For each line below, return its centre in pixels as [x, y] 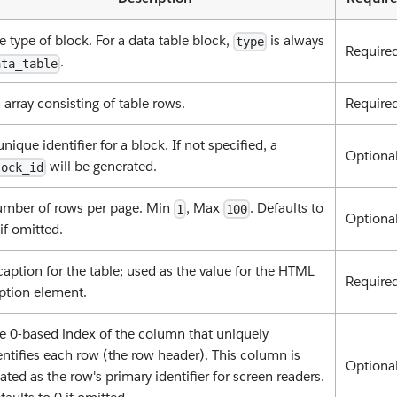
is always [296, 41]
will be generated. [102, 167]
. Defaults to [287, 208]
